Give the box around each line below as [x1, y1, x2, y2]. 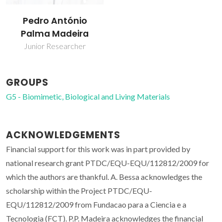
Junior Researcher [24, 41, 86, 51]
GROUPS [6, 76, 49, 90]
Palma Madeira [21, 28, 89, 40]
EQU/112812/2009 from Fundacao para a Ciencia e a [6, 200, 186, 210]
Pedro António [22, 15, 87, 27]
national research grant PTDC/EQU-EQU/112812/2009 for [6, 158, 209, 168]
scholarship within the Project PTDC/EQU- [6, 186, 152, 196]
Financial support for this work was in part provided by [6, 144, 190, 154]
